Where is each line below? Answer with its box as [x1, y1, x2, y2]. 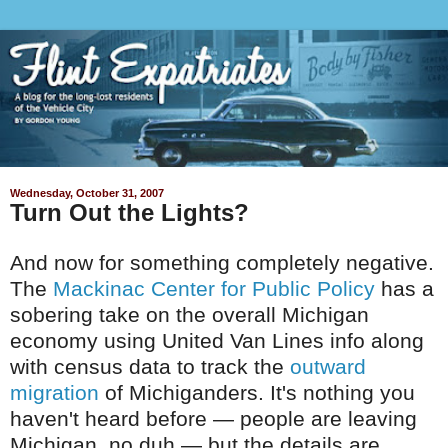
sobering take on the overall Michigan [10, 303, 369, 327]
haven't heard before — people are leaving [10, 407, 417, 431]
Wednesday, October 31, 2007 [10, 186, 164, 199]
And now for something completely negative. [10, 251, 434, 275]
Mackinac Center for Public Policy [53, 277, 375, 301]
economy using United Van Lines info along [10, 329, 424, 353]
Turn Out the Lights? [10, 198, 249, 226]
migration [10, 381, 99, 405]
